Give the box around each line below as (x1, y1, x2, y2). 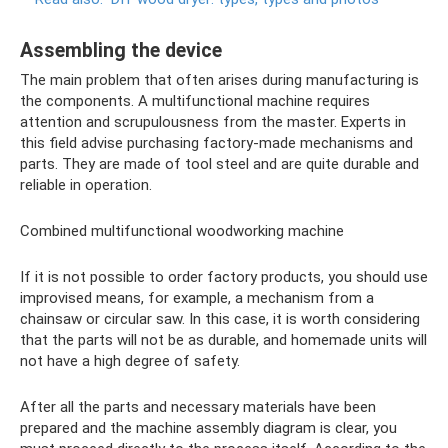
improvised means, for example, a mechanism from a (20, 289, 374, 308)
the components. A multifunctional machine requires (20, 92, 370, 111)
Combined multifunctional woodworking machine (20, 222, 344, 241)
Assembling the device (20, 38, 222, 62)
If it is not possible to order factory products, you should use (20, 268, 428, 287)
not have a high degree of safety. (20, 352, 240, 371)
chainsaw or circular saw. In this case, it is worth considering (20, 310, 420, 329)
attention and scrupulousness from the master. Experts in (20, 113, 406, 132)
